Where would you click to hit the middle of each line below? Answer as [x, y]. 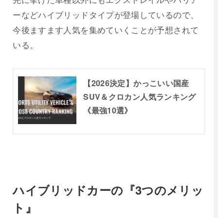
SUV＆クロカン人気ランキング [140, 97]
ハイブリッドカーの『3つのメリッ [108, 190]
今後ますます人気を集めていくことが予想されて [106, 30]
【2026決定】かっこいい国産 [136, 83]
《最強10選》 [108, 110]
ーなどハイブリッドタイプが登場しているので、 [106, 15]
